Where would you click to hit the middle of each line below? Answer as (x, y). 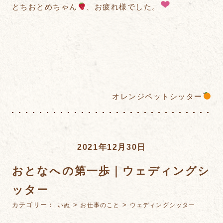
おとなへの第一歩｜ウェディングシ (111, 171)
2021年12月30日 (111, 147)
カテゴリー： (35, 205)
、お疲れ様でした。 (123, 6)
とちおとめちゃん (45, 6)
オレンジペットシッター (157, 96)
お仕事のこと (100, 205)
